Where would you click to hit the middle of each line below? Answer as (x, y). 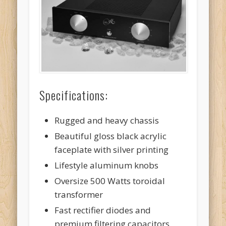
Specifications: (74, 95)
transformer (79, 194)
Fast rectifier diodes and (103, 210)
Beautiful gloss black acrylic (111, 136)
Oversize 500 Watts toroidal (110, 181)
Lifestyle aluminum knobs (107, 165)
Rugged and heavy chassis (107, 120)
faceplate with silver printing (112, 149)
